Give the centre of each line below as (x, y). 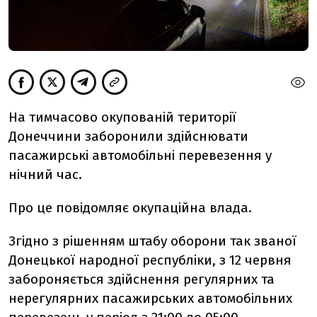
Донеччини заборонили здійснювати (128, 137)
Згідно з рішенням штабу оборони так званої (152, 241)
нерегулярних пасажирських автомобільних (150, 299)
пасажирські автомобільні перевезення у (140, 156)
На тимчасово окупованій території (122, 117)
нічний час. (45, 175)
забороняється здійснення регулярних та (142, 279)
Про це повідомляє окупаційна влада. (130, 208)
